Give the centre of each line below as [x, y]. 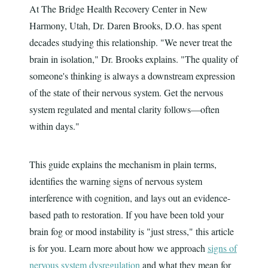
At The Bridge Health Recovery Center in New [118, 9]
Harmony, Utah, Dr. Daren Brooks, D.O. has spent [125, 26]
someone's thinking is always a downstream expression [132, 76]
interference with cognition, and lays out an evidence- [130, 198]
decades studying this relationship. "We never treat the [130, 42]
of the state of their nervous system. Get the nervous [126, 93]
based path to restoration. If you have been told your [126, 215]
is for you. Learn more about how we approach [118, 248]
